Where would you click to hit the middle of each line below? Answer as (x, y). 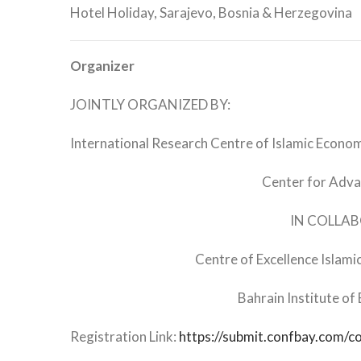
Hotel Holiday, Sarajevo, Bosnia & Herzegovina (211, 13)
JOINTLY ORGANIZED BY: (150, 105)
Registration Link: (124, 337)
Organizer (102, 66)
